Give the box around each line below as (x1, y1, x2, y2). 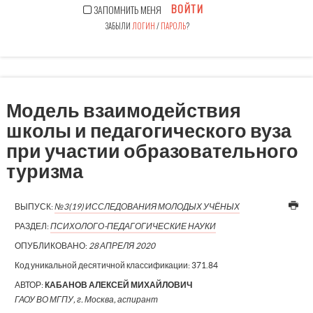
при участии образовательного (6, 140, 298, 161)
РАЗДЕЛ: (14, 221, 50, 231)
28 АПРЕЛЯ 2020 (88, 240, 155, 250)
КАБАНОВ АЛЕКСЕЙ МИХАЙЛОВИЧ (44, 279, 192, 289)
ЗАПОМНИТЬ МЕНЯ (91, 1, 161, 17)
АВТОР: (14, 279, 45, 289)
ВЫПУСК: (14, 201, 54, 211)
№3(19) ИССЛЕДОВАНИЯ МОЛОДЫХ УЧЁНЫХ (54, 201, 240, 211)
